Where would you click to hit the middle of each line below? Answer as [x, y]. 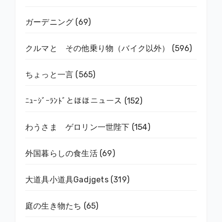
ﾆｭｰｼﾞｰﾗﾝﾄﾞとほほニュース [74, 101]
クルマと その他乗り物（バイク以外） [98, 48]
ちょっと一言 [50, 74]
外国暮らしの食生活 [61, 153]
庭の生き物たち [54, 206]
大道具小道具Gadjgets [67, 179]
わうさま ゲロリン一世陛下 [78, 127]
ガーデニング [50, 22]
